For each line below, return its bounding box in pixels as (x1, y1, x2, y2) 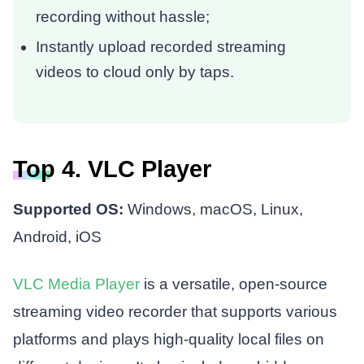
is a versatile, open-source (139, 275, 327, 292)
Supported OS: (12, 200, 128, 218)
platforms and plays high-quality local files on (12, 330, 324, 348)
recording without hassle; (36, 7, 210, 25)
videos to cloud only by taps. (36, 63, 235, 80)
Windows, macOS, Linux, (127, 200, 303, 218)
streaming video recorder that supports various (12, 302, 337, 320)
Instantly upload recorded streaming (36, 37, 287, 55)
